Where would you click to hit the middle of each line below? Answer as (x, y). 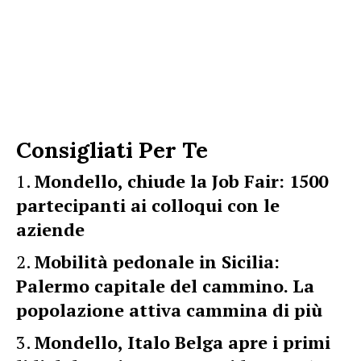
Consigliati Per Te (112, 149)
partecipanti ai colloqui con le (148, 205)
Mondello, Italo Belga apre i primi (183, 342)
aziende (50, 229)
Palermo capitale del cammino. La (165, 285)
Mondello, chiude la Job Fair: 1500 (181, 180)
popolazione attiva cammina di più (169, 309)
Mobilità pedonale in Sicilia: (157, 261)
